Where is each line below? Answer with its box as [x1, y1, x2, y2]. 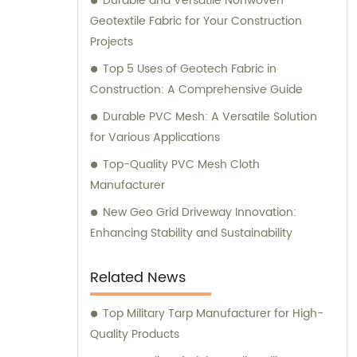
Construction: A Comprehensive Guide [90, 80, 303, 99]
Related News [90, 265, 186, 289]
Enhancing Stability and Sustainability [90, 223, 292, 242]
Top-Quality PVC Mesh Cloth [103, 155, 260, 174]
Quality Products [90, 324, 179, 343]
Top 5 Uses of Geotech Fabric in [103, 59, 277, 78]
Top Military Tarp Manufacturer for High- [103, 304, 324, 323]
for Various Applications [90, 127, 220, 147]
